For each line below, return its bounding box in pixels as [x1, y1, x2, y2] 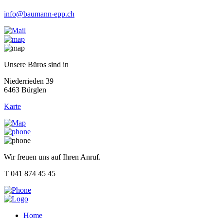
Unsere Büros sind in [4, 60, 69, 69]
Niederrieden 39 [4, 77, 54, 85]
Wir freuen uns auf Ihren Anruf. [4, 153, 101, 161]
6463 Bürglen [4, 86, 46, 94]
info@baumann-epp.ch [4, 10, 74, 18]
